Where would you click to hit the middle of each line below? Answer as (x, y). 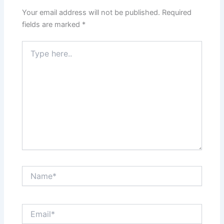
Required (177, 12)
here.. (31, 55)
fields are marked (52, 24)
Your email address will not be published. (91, 12)
